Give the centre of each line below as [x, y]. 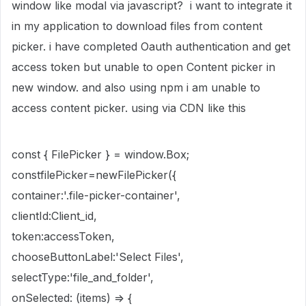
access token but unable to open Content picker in [143, 67]
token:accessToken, [63, 236]
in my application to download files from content [137, 26]
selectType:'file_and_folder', [83, 277]
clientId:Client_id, [54, 216]
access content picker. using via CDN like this [129, 108]
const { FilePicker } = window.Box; [100, 154]
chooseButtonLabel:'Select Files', [98, 257]
